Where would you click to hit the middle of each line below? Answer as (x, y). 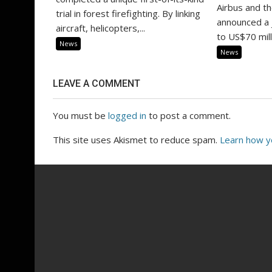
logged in (127, 115)
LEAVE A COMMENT (97, 83)
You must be (80, 115)
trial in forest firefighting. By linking (128, 13)
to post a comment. (189, 115)
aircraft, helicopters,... (100, 28)
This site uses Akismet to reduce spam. (136, 140)
